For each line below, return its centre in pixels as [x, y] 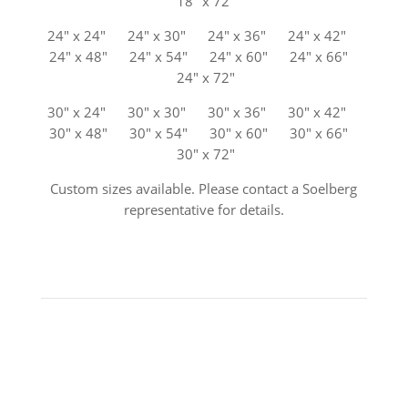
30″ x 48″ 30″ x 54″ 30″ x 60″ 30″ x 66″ [204, 133]
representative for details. [204, 210]
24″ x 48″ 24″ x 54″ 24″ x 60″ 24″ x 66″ [204, 57]
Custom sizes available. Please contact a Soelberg [204, 189]
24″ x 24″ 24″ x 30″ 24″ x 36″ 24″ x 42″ [204, 36]
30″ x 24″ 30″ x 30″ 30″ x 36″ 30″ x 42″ [204, 112]
